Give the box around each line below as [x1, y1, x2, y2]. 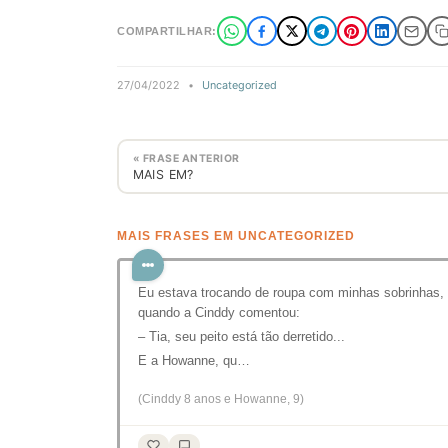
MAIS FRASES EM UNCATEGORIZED [117, 230, 355, 242]
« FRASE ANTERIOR [132, 151, 240, 165]
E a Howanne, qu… [138, 353, 250, 368]
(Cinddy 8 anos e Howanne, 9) [138, 392, 304, 406]
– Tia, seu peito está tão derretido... [138, 329, 345, 344]
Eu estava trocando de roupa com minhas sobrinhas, [138, 285, 444, 300]
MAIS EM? [132, 166, 194, 182]
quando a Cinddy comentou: [138, 305, 300, 320]
